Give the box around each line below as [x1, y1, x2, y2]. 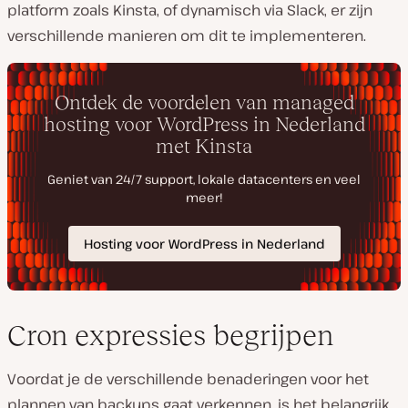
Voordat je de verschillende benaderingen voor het [7, 368, 369, 389]
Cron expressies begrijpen [7, 318, 333, 352]
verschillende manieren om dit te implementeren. [7, 25, 366, 46]
